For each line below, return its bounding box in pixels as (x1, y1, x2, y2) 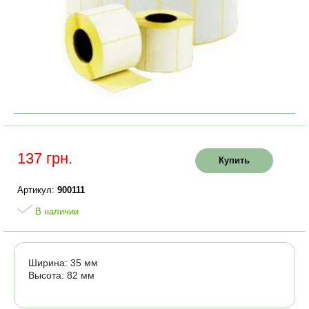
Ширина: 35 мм (28, 257, 98, 268)
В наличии (32, 206, 79, 217)
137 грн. (17, 150, 72, 167)
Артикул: (17, 185, 57, 195)
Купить (219, 154, 250, 166)
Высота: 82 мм (28, 270, 94, 281)
